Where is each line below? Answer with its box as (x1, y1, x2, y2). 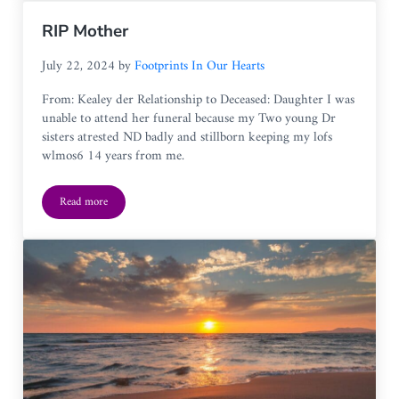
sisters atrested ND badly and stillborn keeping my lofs (42, 126, 333, 150)
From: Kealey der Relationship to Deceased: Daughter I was (42, 88, 355, 112)
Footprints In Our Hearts (134, 54, 265, 77)
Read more (60, 192, 109, 212)
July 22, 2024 (42, 54, 116, 77)
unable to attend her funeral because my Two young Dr (42, 107, 337, 131)
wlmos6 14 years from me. (42, 144, 185, 168)
